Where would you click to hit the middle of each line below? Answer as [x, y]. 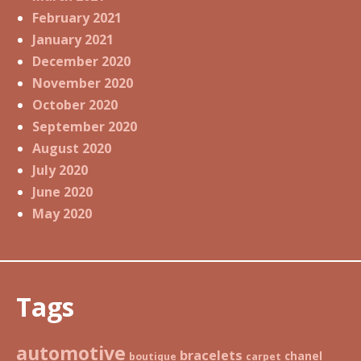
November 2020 [83, 83]
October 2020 [75, 105]
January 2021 [73, 40]
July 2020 [60, 170]
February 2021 [77, 18]
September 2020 [85, 127]
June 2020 [62, 192]
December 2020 [81, 62]
